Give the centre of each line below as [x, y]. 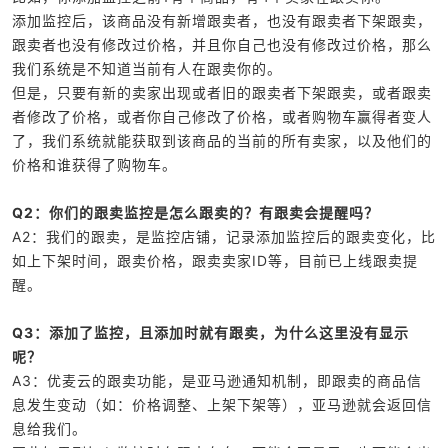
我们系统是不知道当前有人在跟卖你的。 [147, 68]
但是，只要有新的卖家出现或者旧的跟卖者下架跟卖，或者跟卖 [222, 92]
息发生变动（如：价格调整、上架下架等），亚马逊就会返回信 [222, 404]
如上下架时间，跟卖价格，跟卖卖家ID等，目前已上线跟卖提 [215, 260]
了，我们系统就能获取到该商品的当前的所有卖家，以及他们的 [222, 140]
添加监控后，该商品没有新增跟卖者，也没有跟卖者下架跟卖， [222, 20]
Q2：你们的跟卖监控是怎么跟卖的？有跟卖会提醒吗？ [195, 212]
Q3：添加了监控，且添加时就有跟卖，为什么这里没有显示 [210, 332]
